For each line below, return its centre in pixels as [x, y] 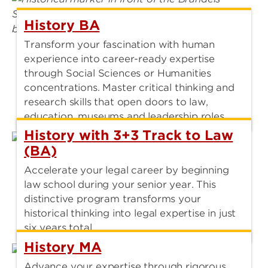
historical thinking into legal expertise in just [130, 214]
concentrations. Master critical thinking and [129, 88]
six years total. [59, 228]
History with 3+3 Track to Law [129, 135]
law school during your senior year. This [120, 185]
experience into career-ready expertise [119, 59]
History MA [63, 247]
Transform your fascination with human [120, 45]
